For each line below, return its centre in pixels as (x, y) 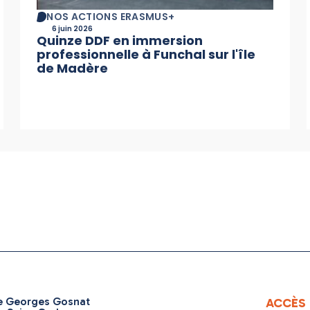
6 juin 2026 (73, 29)
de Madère (73, 69)
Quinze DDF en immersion (120, 41)
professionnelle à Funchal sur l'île (146, 55)
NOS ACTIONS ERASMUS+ (111, 17)
